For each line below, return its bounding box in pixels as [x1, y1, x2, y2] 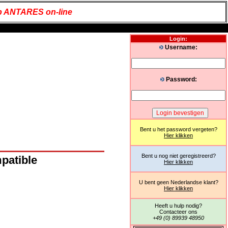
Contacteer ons [159, 209, 197, 215]
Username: [163, 44, 197, 51]
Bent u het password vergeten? [139, 126, 217, 132]
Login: [169, 36, 187, 42]
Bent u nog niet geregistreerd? [141, 153, 216, 159]
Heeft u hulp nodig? [155, 203, 202, 209]
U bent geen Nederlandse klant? [138, 179, 218, 185]
